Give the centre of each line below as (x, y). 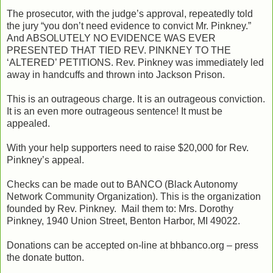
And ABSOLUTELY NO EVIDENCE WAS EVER (111, 38)
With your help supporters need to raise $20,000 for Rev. (128, 147)
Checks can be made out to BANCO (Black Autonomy (122, 184)
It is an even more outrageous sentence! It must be (115, 111)
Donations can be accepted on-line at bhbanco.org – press (133, 245)
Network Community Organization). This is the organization (134, 196)
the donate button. (45, 257)
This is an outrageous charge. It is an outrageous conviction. (136, 99)
